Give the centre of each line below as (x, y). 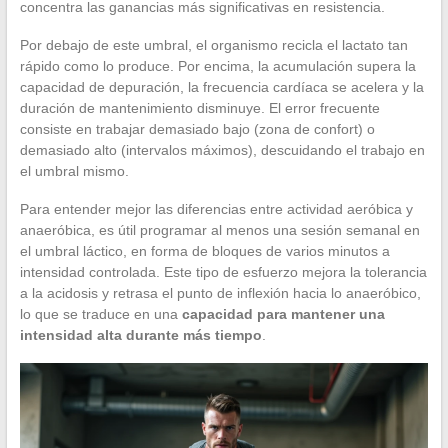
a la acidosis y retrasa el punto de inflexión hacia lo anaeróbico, (220, 292)
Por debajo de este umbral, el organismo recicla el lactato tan (213, 44)
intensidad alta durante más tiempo (140, 334)
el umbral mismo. (74, 170)
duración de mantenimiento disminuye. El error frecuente (199, 107)
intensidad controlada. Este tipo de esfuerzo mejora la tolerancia (223, 271)
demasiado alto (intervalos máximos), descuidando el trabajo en (222, 149)
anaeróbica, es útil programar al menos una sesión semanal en (219, 229)
